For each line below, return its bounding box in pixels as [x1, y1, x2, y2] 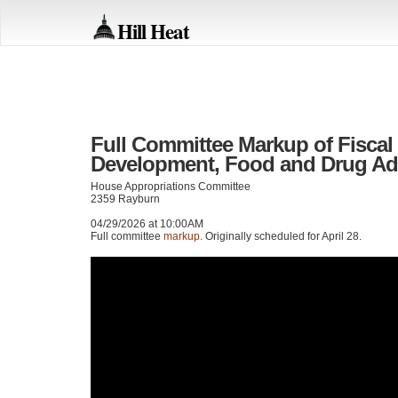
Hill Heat [117, 15, 189, 46]
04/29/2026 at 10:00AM [91, 218, 203, 231]
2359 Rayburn [91, 193, 160, 206]
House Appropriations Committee [91, 180, 251, 194]
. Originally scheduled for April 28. [200, 230, 362, 243]
